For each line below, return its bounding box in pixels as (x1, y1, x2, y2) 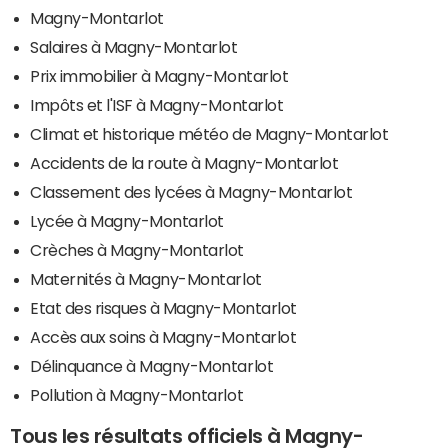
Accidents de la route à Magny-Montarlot (30, 154, 339, 171)
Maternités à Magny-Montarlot (30, 270, 262, 287)
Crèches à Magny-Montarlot (30, 241, 244, 258)
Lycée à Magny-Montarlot (30, 212, 224, 229)
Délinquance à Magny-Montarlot (30, 357, 274, 374)
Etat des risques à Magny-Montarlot (30, 299, 297, 316)
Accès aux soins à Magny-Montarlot (30, 328, 297, 345)
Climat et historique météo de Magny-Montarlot (30, 125, 389, 142)
